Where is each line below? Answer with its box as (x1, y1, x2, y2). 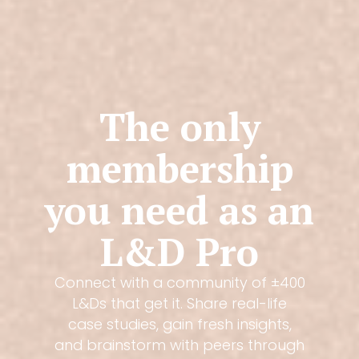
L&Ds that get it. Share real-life (72, 293, 287, 314)
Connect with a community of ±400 (54, 272, 305, 293)
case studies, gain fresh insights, (67, 314, 292, 335)
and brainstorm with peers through (54, 335, 305, 356)
